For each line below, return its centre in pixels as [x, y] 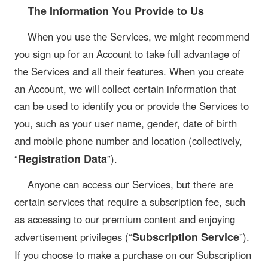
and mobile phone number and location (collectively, [128, 141]
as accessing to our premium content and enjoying [125, 219]
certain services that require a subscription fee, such [130, 202]
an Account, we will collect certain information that [125, 89]
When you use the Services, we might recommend [138, 37]
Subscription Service [186, 237]
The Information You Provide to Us [115, 10]
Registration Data [63, 159]
